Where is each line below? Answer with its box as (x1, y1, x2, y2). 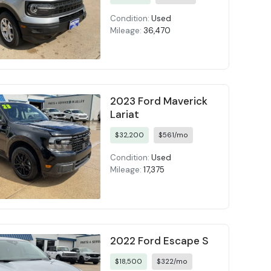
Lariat (109, 108, 139, 122)
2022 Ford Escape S (109, 233, 209, 247)
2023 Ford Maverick (109, 94, 207, 108)
